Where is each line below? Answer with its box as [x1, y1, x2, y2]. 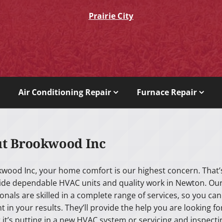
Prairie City [88, 10, 134, 22]
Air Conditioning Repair [18, 87, 111, 98]
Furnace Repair [136, 87, 197, 98]
